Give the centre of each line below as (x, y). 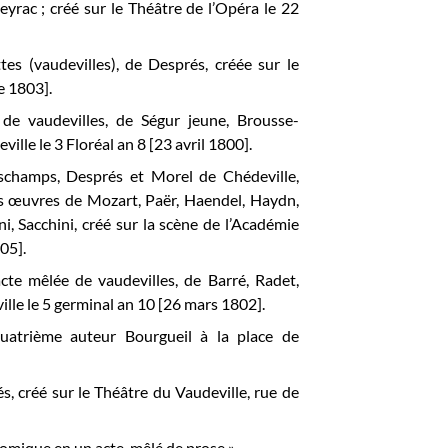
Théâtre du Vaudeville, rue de (196, 391)
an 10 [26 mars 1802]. (191, 303)
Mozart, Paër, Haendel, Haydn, (192, 199)
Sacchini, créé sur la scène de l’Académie (158, 223)
